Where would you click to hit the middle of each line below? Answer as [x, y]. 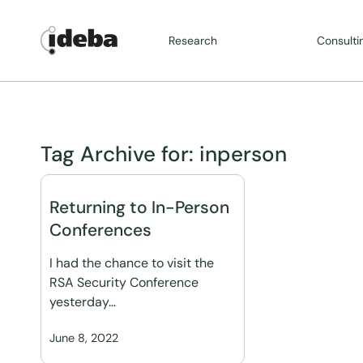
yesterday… [83, 302]
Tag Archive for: [120, 154]
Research [193, 41]
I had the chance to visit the [132, 263]
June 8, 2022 [84, 338]
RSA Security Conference [124, 282]
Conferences [100, 230]
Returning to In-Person [139, 207]
